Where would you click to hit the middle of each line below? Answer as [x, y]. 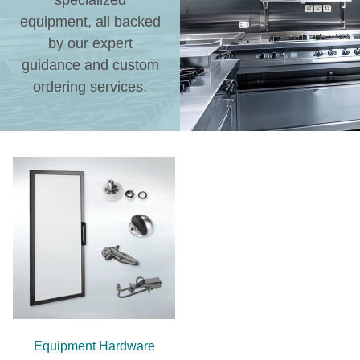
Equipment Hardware [94, 346]
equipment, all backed [90, 22]
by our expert [90, 44]
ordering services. [90, 87]
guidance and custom [90, 65]
